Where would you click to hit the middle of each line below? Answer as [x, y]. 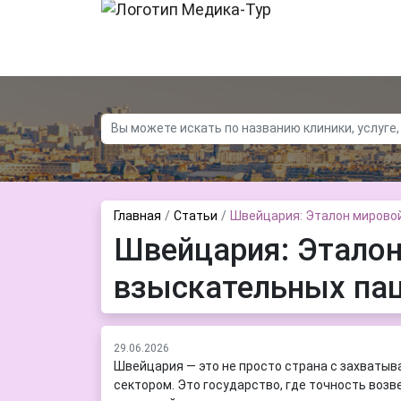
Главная [137, 215]
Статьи [195, 215]
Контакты [130, 15]
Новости [243, 15]
